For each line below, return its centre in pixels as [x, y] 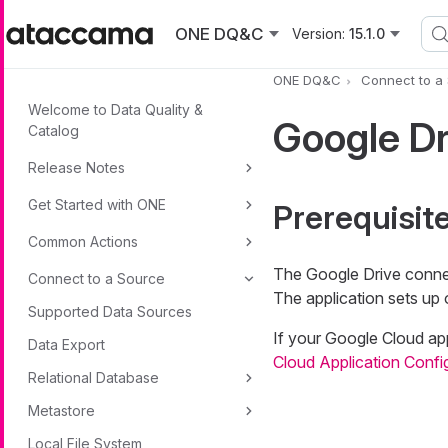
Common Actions [83, 241]
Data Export [66, 344]
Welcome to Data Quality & [115, 109]
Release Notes [76, 167]
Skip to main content [78, 12]
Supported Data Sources [110, 311]
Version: [318, 33]
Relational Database [93, 377]
